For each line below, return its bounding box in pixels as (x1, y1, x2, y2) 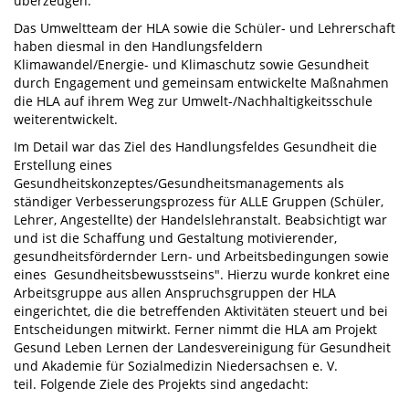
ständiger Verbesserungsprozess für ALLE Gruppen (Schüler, (14, 192, 383, 210)
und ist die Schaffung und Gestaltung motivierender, (14, 228, 337, 246)
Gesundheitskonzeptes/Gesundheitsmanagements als (14, 173, 344, 192)
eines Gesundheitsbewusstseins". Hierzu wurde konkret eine (14, 265, 390, 283)
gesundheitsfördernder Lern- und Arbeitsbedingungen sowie (14, 246, 389, 265)
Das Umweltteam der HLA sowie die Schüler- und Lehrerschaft (14, 18, 395, 37)
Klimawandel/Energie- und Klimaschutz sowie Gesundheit (14, 55, 369, 73)
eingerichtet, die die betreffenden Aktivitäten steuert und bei (14, 301, 388, 320)
